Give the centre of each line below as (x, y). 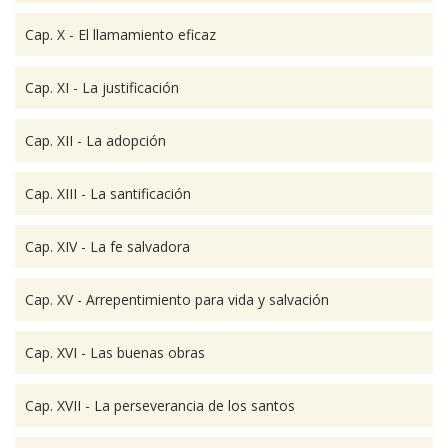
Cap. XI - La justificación (102, 87)
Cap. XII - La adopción (95, 140)
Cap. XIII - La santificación (108, 193)
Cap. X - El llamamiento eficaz (120, 34)
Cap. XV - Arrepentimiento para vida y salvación (177, 299)
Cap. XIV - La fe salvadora (107, 246)
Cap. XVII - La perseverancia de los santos (160, 405)
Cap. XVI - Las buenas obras (115, 352)
